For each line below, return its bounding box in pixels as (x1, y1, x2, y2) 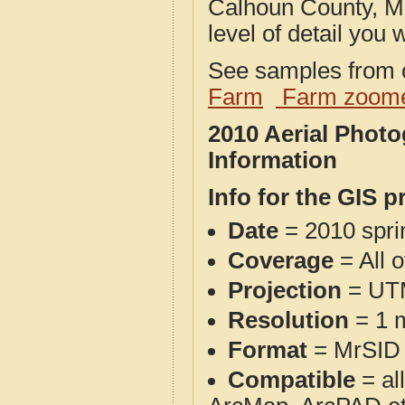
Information (208, 147, 337, 173)
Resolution (228, 307, 349, 333)
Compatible (228, 367, 355, 392)
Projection (228, 278, 342, 303)
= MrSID (307, 337, 400, 363)
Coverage (228, 248, 334, 273)
